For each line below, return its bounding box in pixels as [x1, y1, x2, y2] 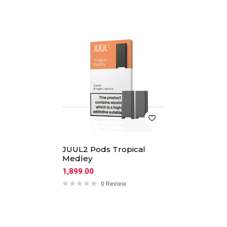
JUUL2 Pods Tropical [62, 144, 146, 154]
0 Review [101, 180, 127, 187]
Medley [62, 153, 93, 163]
